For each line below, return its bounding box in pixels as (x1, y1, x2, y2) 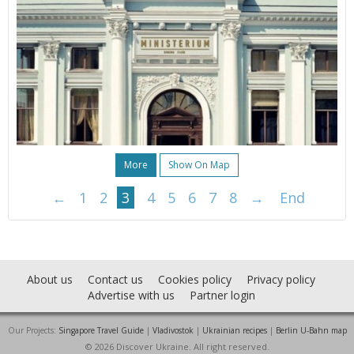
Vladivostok (152, 325, 194, 337)
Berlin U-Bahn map (275, 325, 347, 337)
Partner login (189, 288, 255, 303)
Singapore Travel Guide (58, 325, 144, 337)
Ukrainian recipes (201, 325, 267, 337)
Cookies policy (158, 272, 232, 288)
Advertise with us (87, 288, 175, 303)
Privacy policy (247, 272, 315, 288)
